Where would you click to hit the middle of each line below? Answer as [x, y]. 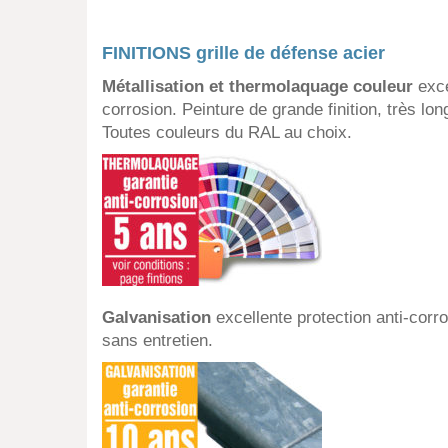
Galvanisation [156, 318]
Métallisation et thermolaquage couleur [260, 87]
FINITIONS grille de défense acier [243, 53]
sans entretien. [157, 341]
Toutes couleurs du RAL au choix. [227, 133]
